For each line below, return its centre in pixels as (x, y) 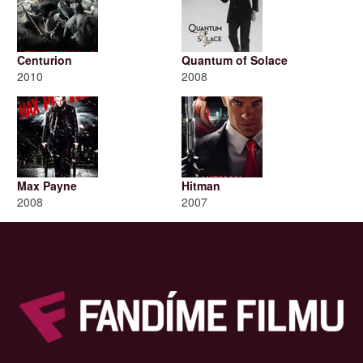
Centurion (45, 60)
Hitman (201, 186)
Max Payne (47, 186)
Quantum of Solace (235, 60)
